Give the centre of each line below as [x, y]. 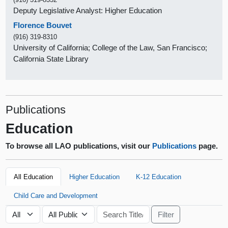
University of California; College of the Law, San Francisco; [110, 48]
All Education [34, 177]
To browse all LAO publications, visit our [79, 146]
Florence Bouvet [43, 25]
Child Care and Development [56, 195]
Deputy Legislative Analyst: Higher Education [88, 10]
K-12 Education [159, 177]
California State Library [51, 59]
